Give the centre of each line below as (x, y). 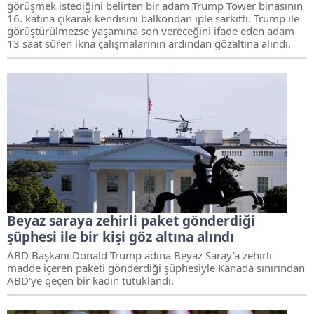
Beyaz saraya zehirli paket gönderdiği (131, 221)
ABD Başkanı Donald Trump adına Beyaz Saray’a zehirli (139, 255)
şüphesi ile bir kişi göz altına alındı (121, 237)
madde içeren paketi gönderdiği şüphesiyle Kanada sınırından (156, 268)
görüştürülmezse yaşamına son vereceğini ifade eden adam (151, 31)
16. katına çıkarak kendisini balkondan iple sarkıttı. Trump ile (153, 18)
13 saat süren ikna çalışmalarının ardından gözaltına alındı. (149, 43)
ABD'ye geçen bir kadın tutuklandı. (90, 280)
